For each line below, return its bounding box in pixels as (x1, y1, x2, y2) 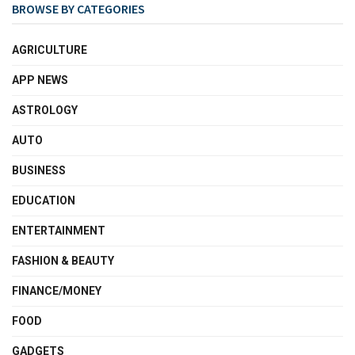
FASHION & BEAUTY (12, 254, 114, 267)
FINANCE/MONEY (12, 284, 101, 297)
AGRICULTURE (12, 43, 87, 56)
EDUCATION (12, 193, 75, 207)
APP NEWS (12, 73, 68, 86)
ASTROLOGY (12, 103, 78, 116)
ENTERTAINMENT (12, 223, 105, 237)
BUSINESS (12, 163, 66, 177)
